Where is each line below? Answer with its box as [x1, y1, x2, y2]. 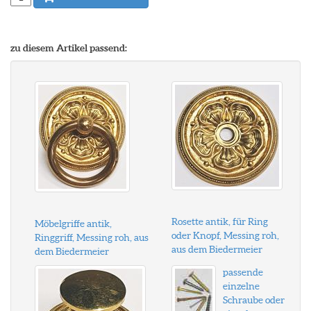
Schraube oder [222, 294, 285, 305]
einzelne [222, 280, 260, 292]
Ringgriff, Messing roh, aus [35, 232, 149, 243]
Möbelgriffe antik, [35, 218, 112, 229]
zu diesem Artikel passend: [10, 42, 127, 53]
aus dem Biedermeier [171, 244, 262, 255]
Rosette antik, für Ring [171, 216, 268, 227]
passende [222, 267, 263, 278]
